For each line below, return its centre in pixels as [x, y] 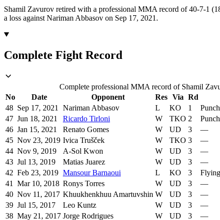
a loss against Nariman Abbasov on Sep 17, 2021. [81, 18]
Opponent [108, 97]
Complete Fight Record [63, 55]
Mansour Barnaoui [92, 173]
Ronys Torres [84, 184]
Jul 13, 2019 [36, 162]
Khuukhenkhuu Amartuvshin [108, 194]
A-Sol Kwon [83, 151]
